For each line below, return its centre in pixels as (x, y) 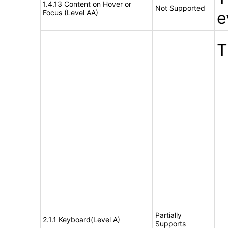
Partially (168, 215)
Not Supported (180, 8)
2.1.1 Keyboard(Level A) (81, 220)
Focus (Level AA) (70, 12)
